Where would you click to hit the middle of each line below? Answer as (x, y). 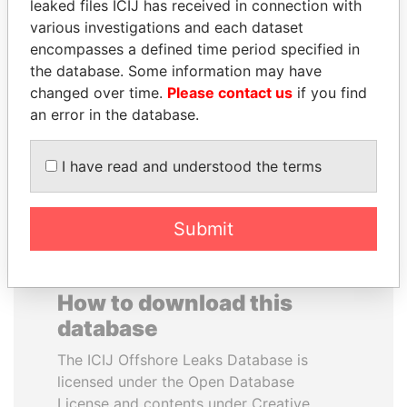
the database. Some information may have (176, 70)
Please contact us (230, 92)
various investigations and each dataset (167, 27)
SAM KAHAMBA (109, 40)
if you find (330, 92)
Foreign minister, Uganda (109, 82)
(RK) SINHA (298, 62)
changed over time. (99, 92)
